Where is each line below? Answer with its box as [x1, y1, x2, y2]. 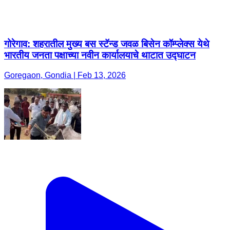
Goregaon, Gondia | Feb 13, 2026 [4, 70, 126, 80]
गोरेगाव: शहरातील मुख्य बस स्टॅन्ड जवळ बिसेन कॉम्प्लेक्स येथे [4, 39, 209, 50]
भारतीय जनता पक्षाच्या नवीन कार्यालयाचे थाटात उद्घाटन [4, 50, 196, 61]
